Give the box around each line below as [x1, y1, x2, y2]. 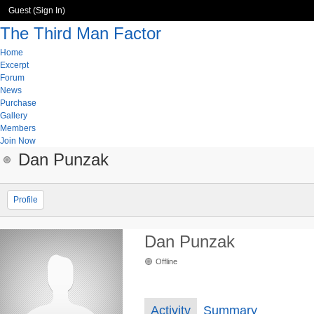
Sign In [36, 6, 62, 15]
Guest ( [8, 6, 36, 15]
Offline [156, 257, 177, 266]
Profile [13, 195, 38, 205]
